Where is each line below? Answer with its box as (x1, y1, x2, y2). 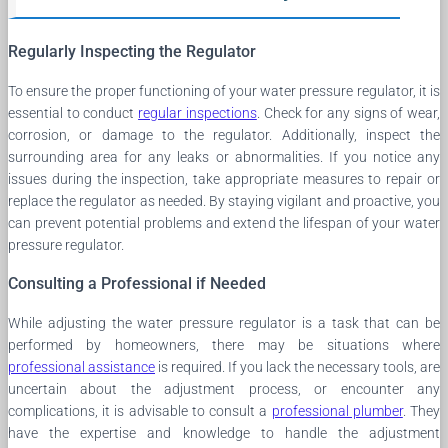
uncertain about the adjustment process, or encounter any (8, 380, 440, 397)
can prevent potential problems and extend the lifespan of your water (8, 214, 440, 231)
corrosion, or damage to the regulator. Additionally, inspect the (8, 126, 440, 143)
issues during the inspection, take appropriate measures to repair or (8, 170, 440, 187)
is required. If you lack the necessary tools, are (155, 358, 440, 375)
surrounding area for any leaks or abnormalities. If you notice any (8, 148, 440, 165)
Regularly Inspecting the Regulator (8, 41, 256, 61)
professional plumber (271, 402, 403, 419)
